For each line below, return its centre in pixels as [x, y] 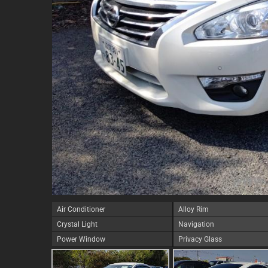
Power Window [81, 239]
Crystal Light [77, 224]
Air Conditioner [81, 209]
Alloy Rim [193, 209]
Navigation [196, 224]
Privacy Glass [200, 239]
